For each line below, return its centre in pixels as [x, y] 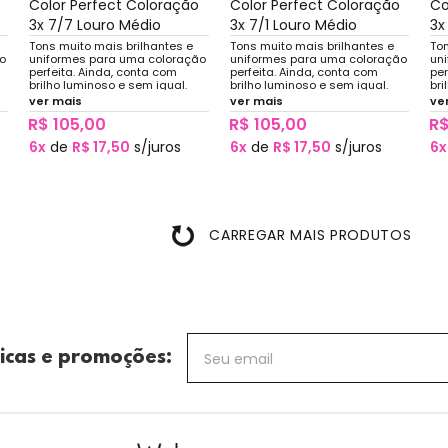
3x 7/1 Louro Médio [293, 24]
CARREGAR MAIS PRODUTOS [310, 234]
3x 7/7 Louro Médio [95, 24]
